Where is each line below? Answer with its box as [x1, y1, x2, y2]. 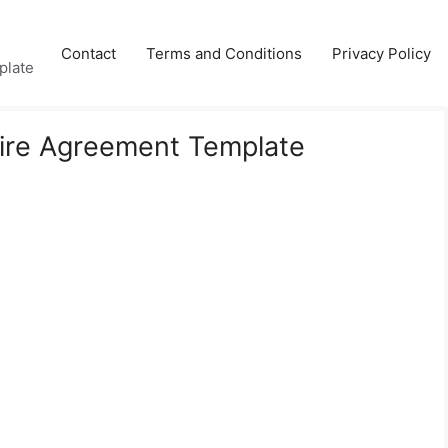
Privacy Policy [332, 43, 431, 63]
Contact [61, 43, 116, 63]
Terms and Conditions [146, 43, 302, 63]
